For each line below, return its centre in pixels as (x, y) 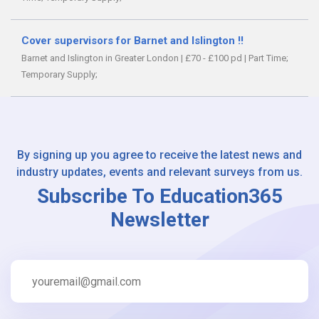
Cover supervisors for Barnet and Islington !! (132, 40)
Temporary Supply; (59, 75)
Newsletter (159, 220)
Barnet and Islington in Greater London (101, 58)
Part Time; (268, 58)
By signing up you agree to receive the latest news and (159, 155)
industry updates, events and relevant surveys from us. (159, 172)
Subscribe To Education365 (159, 197)
